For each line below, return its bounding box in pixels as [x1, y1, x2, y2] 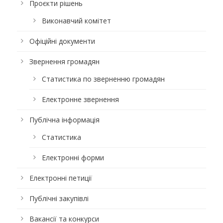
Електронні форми [42, 152, 104, 162]
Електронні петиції [29, 173, 92, 183]
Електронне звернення [42, 94, 119, 104]
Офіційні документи [29, 36, 95, 46]
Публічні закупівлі [29, 193, 89, 203]
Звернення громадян [29, 56, 100, 66]
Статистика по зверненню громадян [42, 74, 165, 84]
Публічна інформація [29, 114, 100, 124]
